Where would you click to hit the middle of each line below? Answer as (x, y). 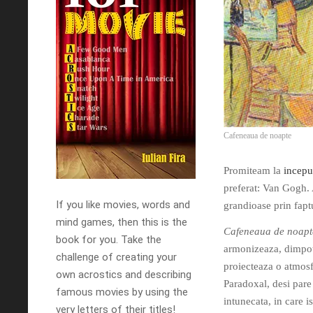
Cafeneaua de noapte (257, 135)
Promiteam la (254, 170)
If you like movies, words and (123, 205)
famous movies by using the (122, 292)
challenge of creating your (116, 257)
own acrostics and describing (124, 275)
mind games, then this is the (122, 222)
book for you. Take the (109, 240)
